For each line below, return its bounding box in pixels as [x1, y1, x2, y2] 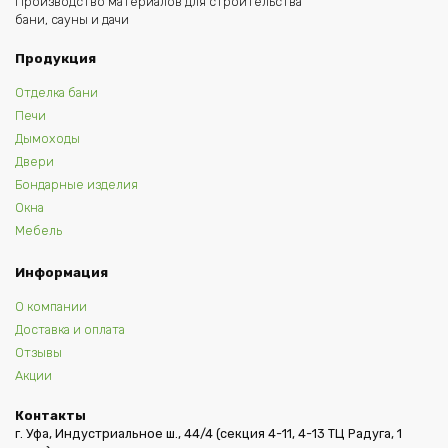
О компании [15, 298, 87, 314]
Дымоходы [15, 131, 80, 147]
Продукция [15, 51, 96, 67]
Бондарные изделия [15, 177, 138, 193]
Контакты [15, 408, 86, 424]
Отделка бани [15, 85, 98, 101]
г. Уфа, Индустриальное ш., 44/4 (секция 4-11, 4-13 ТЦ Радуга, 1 [15, 426, 402, 442]
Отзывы [15, 344, 62, 360]
